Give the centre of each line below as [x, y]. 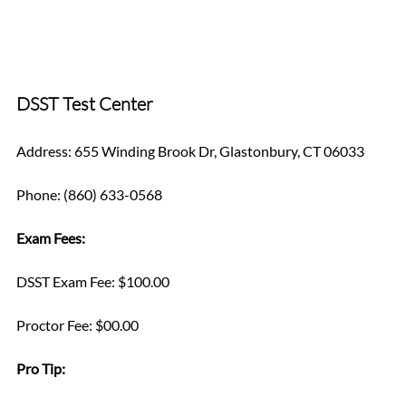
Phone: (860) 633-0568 [89, 194]
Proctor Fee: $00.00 [77, 324]
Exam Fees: [51, 237]
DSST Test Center [85, 103]
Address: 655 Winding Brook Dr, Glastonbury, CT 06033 [190, 150]
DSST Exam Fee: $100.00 [93, 281]
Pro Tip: [42, 368]
